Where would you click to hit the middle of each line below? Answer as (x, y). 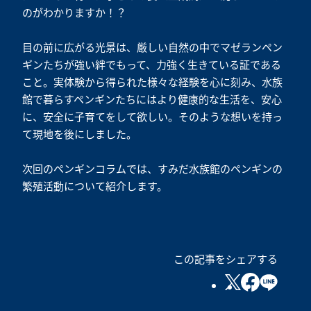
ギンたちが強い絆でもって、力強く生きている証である (152, 65)
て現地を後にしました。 (79, 134)
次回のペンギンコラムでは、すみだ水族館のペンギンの (152, 169)
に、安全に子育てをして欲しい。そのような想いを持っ (152, 117)
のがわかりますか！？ (74, 12)
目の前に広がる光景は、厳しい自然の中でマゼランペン (152, 47)
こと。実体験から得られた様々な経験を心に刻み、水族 (152, 82)
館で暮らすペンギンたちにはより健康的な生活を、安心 (152, 99)
